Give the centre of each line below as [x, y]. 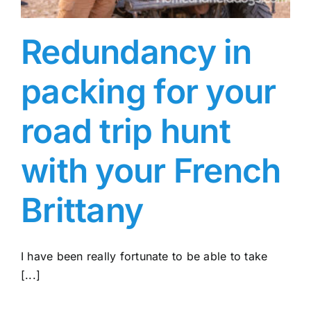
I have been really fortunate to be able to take [144, 257]
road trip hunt [126, 131]
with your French [151, 171]
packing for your [149, 92]
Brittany [82, 210]
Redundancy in [136, 52]
